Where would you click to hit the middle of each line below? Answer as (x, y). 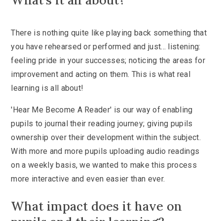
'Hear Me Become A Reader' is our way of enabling (102, 110)
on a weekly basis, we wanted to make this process (104, 165)
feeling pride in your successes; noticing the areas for (108, 61)
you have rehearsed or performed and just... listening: (106, 47)
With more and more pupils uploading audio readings (105, 151)
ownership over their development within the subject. (106, 138)
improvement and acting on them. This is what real (101, 74)
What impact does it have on (97, 206)
